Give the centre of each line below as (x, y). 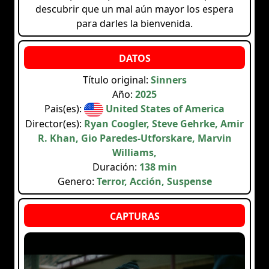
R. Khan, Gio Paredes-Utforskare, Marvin (134, 138)
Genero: (77, 182)
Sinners (168, 80)
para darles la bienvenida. (134, 24)
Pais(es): (65, 109)
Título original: (116, 80)
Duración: (116, 167)
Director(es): (55, 124)
